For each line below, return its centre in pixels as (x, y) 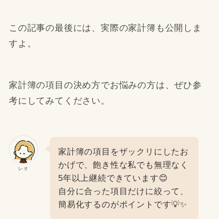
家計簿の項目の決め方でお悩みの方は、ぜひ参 (105, 85)
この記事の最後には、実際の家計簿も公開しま (105, 28)
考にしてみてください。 (59, 101)
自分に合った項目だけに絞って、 (123, 192)
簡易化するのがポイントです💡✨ (123, 205)
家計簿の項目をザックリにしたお (123, 152)
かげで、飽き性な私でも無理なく (123, 165)
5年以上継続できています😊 (113, 178)
